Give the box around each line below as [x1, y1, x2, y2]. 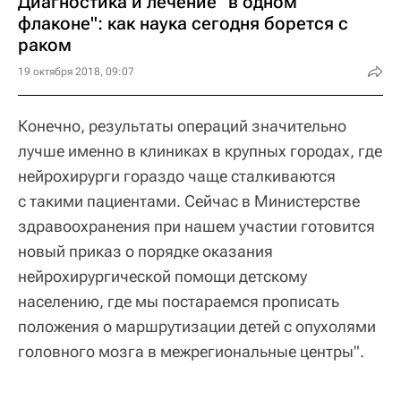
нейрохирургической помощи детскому [18, 266, 307, 286]
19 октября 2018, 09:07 [18, 64, 134, 78]
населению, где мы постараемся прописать [18, 291, 339, 311]
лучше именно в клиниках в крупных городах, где [18, 141, 382, 160]
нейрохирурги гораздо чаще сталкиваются [18, 166, 336, 185]
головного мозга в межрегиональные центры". [18, 341, 364, 361]
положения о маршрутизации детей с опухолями [18, 316, 376, 336]
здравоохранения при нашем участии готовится [18, 216, 375, 235]
